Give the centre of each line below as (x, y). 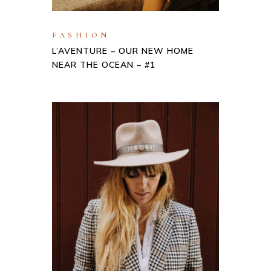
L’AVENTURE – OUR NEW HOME (123, 51)
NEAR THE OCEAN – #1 (104, 65)
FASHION (81, 35)
